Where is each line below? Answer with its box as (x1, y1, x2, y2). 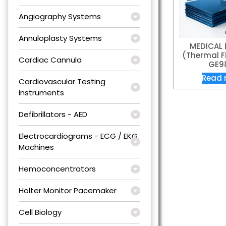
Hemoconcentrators (19, 163, 96, 174)
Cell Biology (19, 206, 62, 217)
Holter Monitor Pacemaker (19, 185, 117, 196)
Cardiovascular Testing (19, 76, 105, 87)
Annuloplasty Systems (19, 32, 102, 43)
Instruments (19, 87, 64, 98)
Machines (19, 141, 54, 152)
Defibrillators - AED (19, 108, 87, 120)
